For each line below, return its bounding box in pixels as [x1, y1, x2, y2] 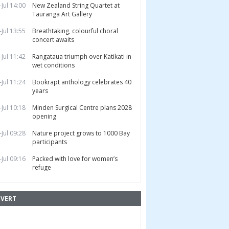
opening [32, 112, 56, 121]
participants [32, 138, 67, 146]
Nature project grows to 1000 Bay [32, 129, 130, 138]
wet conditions [32, 61, 75, 70]
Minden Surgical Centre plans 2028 [32, 103, 132, 112]
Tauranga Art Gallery [32, 10, 92, 18]
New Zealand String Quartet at [32, 1, 120, 10]
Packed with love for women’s [32, 154, 118, 163]
